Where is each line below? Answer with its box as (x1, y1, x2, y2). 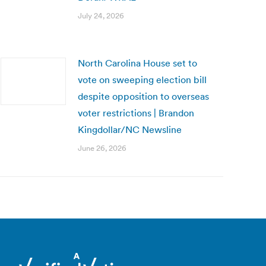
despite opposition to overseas (78, 90, 209, 102)
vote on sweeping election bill (78, 74, 207, 85)
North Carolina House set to (78, 57, 197, 69)
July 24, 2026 (78, 11, 124, 21)
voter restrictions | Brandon (78, 107, 194, 119)
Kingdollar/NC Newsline (78, 123, 182, 135)
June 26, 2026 (78, 143, 126, 153)
